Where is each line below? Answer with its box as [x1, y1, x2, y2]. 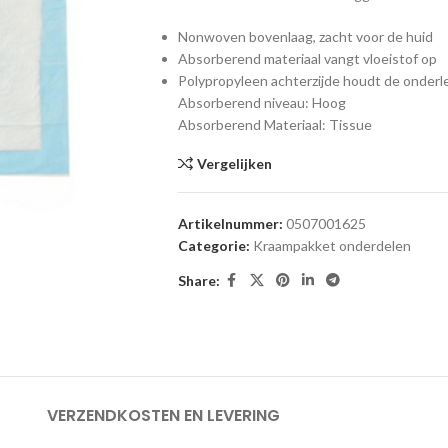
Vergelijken [197, 155, 273, 172]
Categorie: [177, 237, 250, 254]
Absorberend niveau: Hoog [177, 94, 346, 111]
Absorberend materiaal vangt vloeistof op [177, 50, 437, 67]
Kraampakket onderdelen [252, 237, 411, 254]
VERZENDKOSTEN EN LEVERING [46, 403, 280, 427]
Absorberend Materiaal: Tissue [177, 116, 372, 133]
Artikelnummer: [177, 215, 286, 232]
